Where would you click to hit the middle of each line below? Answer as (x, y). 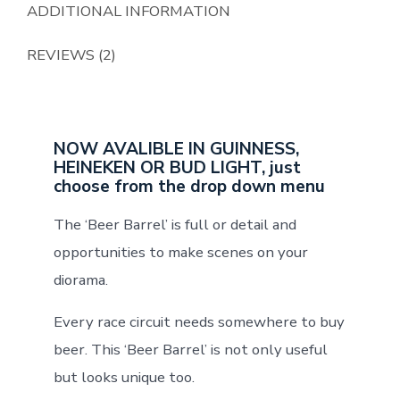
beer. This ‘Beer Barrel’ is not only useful (190, 350)
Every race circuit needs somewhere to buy (199, 322)
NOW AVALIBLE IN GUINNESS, (176, 150)
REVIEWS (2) (71, 55)
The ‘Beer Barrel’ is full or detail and (175, 225)
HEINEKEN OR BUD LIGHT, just (177, 168)
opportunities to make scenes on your (180, 253)
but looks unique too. (124, 378)
